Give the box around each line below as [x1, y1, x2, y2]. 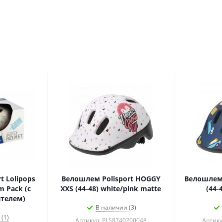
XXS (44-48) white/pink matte [60, 184, 162, 193]
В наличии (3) [95, 203, 136, 212]
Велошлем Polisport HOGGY [61, 174, 161, 183]
